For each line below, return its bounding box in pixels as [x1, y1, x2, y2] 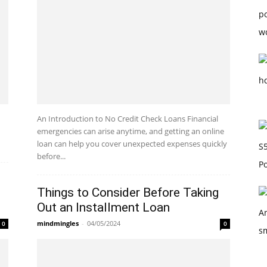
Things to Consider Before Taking [37, 185, 219, 200]
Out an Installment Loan [37, 200, 170, 215]
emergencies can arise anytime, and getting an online [37, 126, 224, 136]
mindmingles [37, 219, 79, 228]
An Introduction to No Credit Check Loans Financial [37, 113, 218, 124]
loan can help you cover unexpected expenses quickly [37, 138, 227, 149]
